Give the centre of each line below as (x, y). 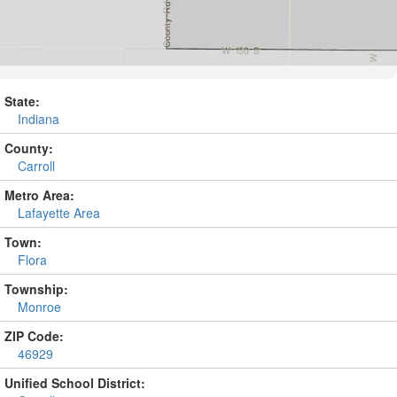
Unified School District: (75, 383)
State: (22, 101)
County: (29, 148)
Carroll (36, 166)
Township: (36, 289)
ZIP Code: (34, 336)
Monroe (39, 307)
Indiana (39, 119)
